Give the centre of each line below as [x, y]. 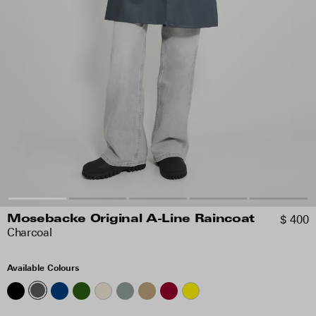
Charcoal [30, 232]
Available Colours [43, 268]
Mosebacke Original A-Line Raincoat [131, 219]
